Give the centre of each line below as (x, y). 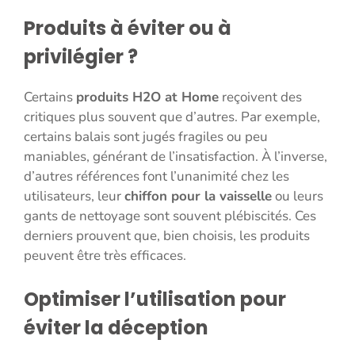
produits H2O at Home (147, 97)
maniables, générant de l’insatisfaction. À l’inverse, (176, 156)
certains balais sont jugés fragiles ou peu (146, 136)
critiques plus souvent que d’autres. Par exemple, (172, 116)
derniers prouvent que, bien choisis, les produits (167, 235)
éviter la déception (116, 328)
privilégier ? (81, 56)
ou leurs (298, 196)
